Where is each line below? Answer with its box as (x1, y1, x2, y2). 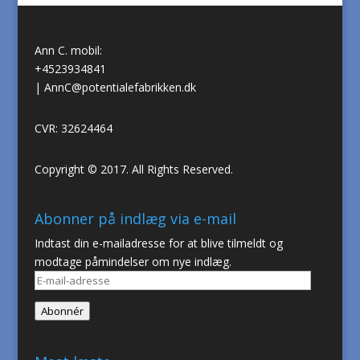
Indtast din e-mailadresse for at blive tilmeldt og (34, 235, 283, 252)
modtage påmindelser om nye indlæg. (34, 254, 231, 270)
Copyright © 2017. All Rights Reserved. (34, 161, 233, 177)
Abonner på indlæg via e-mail (34, 209, 236, 229)
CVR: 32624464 (34, 120, 112, 136)
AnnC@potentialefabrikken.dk (43, 79, 196, 95)
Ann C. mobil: (34, 42, 102, 58)
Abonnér (40, 304, 84, 319)
